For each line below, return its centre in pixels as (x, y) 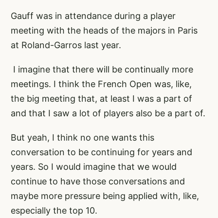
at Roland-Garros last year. (66, 45)
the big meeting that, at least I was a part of (101, 98)
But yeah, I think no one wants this (82, 137)
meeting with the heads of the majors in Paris (104, 30)
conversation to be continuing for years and (101, 152)
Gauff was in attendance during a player (93, 16)
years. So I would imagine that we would (94, 166)
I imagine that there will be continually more (102, 69)
